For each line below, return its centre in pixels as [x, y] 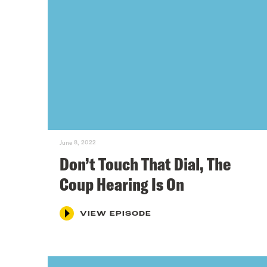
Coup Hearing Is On [122, 184]
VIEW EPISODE [116, 214]
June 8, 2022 [78, 142]
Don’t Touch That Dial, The [145, 164]
